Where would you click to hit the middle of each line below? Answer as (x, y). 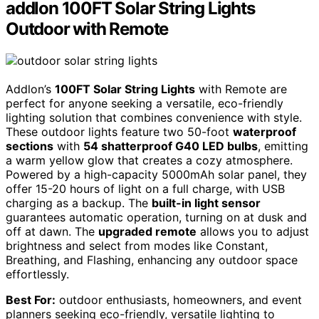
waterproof (265, 131)
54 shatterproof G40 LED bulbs (171, 146)
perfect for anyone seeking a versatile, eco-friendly (145, 103)
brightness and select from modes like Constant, (137, 245)
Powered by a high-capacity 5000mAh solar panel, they (156, 174)
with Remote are (241, 89)
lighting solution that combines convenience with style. (154, 117)
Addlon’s (30, 89)
